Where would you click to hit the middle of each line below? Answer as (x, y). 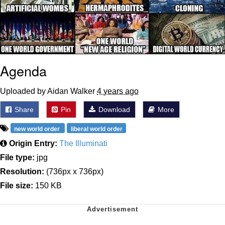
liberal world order (96, 129)
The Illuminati (83, 143)
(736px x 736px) (74, 171)
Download (113, 109)
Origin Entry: (33, 143)
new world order (38, 129)
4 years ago (118, 91)
